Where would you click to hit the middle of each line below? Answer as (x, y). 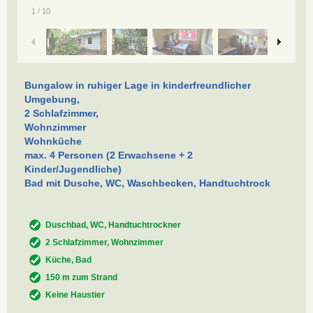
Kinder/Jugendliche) (73, 169)
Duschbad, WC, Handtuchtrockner (113, 225)
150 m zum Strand (81, 277)
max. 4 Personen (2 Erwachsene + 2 (109, 155)
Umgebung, (52, 99)
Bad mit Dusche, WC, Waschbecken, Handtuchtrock (147, 183)
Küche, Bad (68, 260)
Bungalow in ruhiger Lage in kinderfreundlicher (138, 85)
